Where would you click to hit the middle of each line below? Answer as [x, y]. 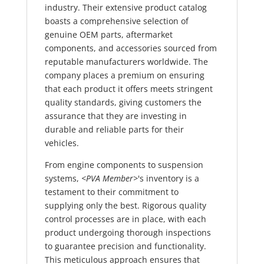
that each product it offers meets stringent [128, 89]
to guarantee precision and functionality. [125, 246]
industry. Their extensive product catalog [126, 8]
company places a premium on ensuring [124, 75]
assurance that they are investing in [115, 116]
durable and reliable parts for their [114, 130]
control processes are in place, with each [125, 219]
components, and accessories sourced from [131, 48]
